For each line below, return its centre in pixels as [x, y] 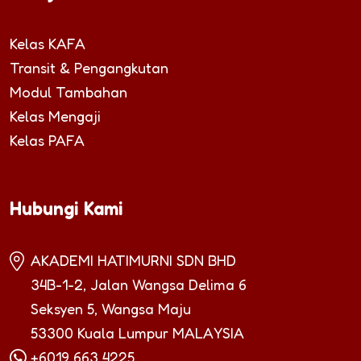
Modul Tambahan [68, 91]
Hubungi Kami [66, 208]
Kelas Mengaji [55, 116]
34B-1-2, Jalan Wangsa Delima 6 [139, 284]
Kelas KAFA [48, 43]
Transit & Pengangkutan [89, 67]
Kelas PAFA [47, 140]
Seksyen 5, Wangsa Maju [111, 308]
